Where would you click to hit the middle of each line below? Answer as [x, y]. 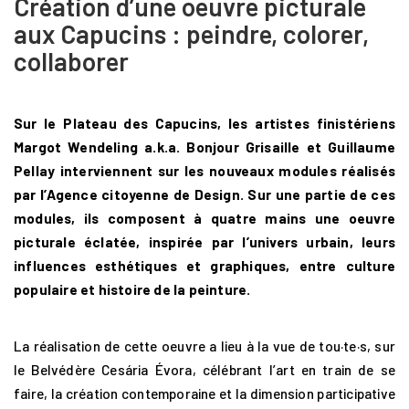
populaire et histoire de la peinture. [132, 290]
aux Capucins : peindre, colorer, [191, 34]
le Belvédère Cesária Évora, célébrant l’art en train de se [204, 369]
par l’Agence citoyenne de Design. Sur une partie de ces [204, 195]
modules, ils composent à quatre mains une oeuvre [204, 219]
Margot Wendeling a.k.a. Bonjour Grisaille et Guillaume [204, 147]
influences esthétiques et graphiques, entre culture [204, 266]
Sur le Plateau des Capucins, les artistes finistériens [204, 124]
